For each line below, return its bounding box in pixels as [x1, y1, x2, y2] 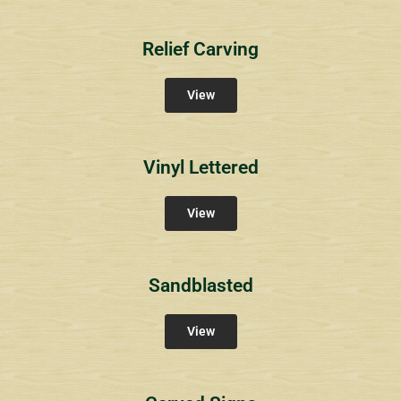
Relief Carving [142, 38, 259, 60]
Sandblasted [148, 274, 253, 296]
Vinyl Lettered [142, 156, 259, 178]
